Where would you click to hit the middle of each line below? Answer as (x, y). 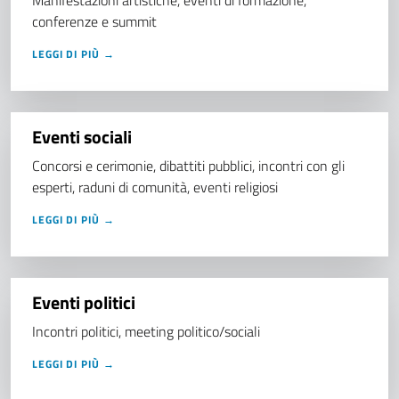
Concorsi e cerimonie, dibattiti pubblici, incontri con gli (188, 166)
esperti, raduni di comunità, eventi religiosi (157, 187)
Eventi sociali (84, 137)
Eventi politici (85, 303)
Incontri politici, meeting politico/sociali (148, 332)
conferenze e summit (96, 22)
